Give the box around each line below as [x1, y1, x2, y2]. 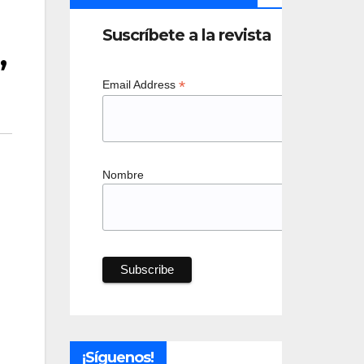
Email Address [102, 78, 179, 91]
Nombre [102, 167, 144, 181]
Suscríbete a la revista [102, 25, 271, 45]
